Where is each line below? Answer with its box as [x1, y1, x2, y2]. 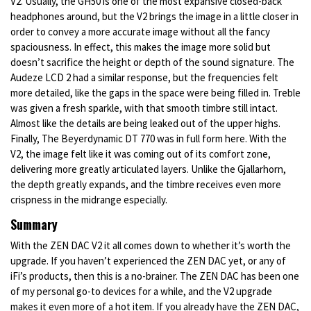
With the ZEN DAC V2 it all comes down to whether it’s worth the [10, 239, 291, 253]
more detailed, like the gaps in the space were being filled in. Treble [10, 86, 301, 100]
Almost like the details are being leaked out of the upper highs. [10, 117, 280, 131]
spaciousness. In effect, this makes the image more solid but [10, 40, 271, 54]
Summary [10, 215, 58, 234]
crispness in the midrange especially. [10, 193, 169, 207]
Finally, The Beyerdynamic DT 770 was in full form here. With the [10, 132, 287, 146]
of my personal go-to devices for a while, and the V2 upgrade [10, 285, 272, 299]
